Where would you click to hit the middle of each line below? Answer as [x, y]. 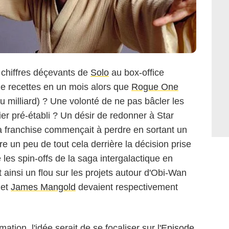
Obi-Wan [169, 173]
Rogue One [155, 87]
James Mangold [43, 187]
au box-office [136, 73]
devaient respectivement [127, 187]
